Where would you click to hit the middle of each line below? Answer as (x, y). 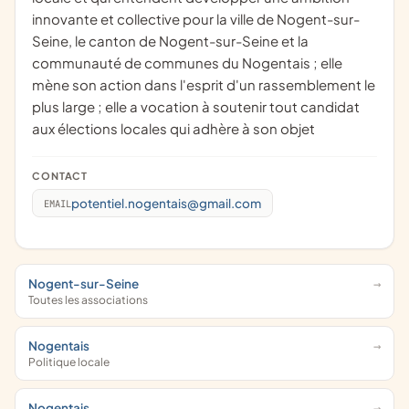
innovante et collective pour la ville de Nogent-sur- (196, 19)
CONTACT (64, 176)
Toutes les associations (88, 300)
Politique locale (73, 362)
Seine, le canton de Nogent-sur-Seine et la (170, 41)
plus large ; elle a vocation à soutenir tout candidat (196, 106)
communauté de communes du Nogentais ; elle (187, 63)
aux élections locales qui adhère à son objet (173, 128)
